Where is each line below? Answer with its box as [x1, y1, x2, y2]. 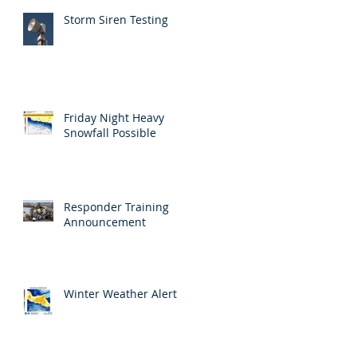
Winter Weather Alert [64, 285, 177, 301]
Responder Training [64, 198, 169, 214]
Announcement [64, 214, 146, 229]
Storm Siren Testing [64, 11, 168, 27]
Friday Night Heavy [64, 109, 164, 125]
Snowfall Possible [64, 124, 156, 140]
